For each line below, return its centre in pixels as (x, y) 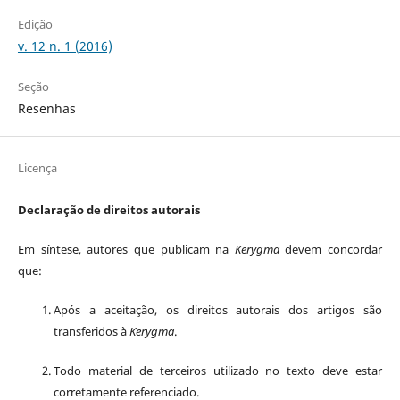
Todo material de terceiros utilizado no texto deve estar (218, 370)
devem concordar (331, 249)
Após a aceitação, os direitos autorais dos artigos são (218, 309)
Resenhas (46, 108)
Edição (35, 24)
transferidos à (91, 331)
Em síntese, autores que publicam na (126, 249)
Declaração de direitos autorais (108, 209)
